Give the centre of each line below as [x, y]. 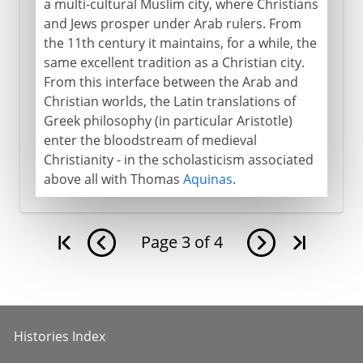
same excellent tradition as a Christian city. [174, 62]
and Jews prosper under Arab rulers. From [172, 23]
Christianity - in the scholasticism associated [178, 159]
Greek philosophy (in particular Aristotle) [168, 120]
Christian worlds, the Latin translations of [169, 101]
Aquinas [207, 179]
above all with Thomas [113, 179]
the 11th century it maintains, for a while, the [180, 43]
